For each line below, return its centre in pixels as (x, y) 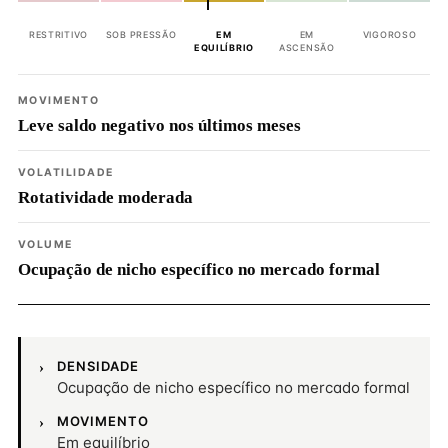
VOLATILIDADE (66, 172)
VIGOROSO (389, 34)
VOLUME (45, 244)
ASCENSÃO (306, 47)
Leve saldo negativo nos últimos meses (159, 125)
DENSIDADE (98, 366)
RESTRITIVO (58, 34)
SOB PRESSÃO (141, 34)
